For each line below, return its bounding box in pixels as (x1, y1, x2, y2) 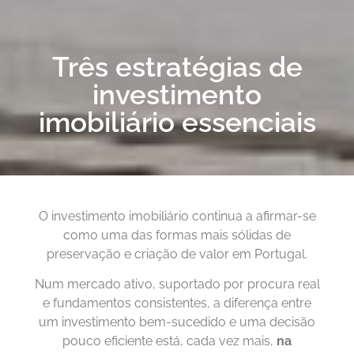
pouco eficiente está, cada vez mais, (62, 333, 277, 348)
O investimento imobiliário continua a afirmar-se (38, 208, 316, 224)
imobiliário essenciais (38, 105, 316, 138)
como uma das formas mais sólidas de (63, 227, 291, 243)
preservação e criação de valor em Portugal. (47, 246, 307, 262)
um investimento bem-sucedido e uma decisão (39, 314, 315, 330)
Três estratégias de (51, 50, 303, 83)
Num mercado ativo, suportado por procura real (34, 276, 320, 292)
